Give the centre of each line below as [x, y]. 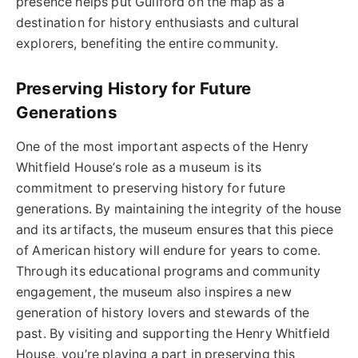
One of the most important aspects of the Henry [163, 147]
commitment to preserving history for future [151, 189]
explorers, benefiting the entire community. [147, 44]
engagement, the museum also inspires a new [154, 292]
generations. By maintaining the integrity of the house [179, 209]
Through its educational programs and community [169, 272]
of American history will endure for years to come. [168, 251]
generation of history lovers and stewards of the [163, 313]
